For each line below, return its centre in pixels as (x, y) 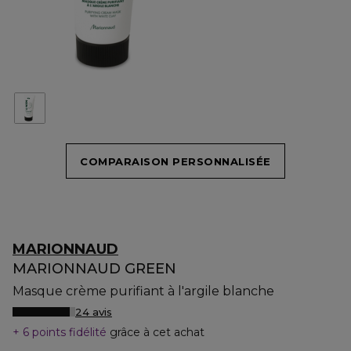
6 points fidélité (65, 332)
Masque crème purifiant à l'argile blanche (143, 291)
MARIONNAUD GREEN (94, 269)
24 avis (94, 312)
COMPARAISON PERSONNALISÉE (175, 161)
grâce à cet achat (157, 332)
